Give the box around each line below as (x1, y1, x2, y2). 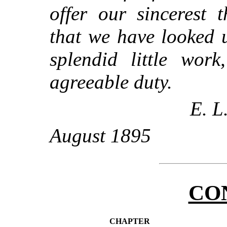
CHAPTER (109, 216, 150, 225)
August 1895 (50, 124, 151, 146)
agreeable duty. (50, 70, 172, 93)
